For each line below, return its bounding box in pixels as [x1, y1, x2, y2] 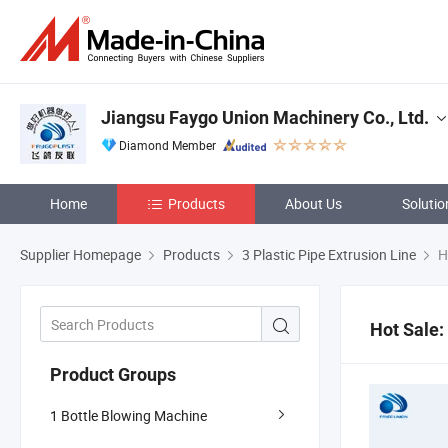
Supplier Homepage [20, 245, 141, 264]
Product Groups [50, 363, 176, 385]
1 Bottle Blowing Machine [50, 405, 207, 425]
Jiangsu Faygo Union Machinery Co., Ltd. [101, 107, 429, 128]
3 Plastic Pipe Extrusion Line [242, 245, 416, 264]
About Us [285, 194, 342, 213]
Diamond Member [119, 137, 216, 153]
